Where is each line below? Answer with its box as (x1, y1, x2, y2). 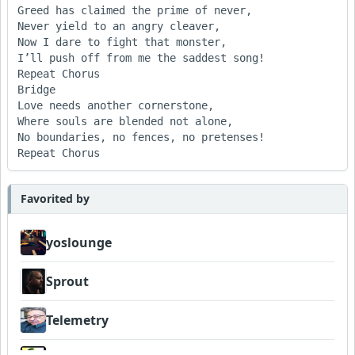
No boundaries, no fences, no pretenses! (17, 130, 265, 143)
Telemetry (46, 311, 109, 329)
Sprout (46, 272, 89, 290)
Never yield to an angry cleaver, (17, 19, 220, 32)
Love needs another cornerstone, (17, 98, 214, 112)
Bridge (17, 82, 55, 96)
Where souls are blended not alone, (17, 114, 233, 128)
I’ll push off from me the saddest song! (17, 51, 265, 64)
